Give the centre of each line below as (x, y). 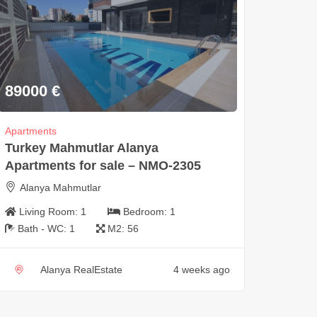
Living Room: (50, 211)
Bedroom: (146, 211)
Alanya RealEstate (81, 269)
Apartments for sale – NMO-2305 (103, 165)
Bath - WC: (43, 228)
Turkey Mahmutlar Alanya (81, 148)
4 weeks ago (201, 269)
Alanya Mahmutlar (60, 187)
